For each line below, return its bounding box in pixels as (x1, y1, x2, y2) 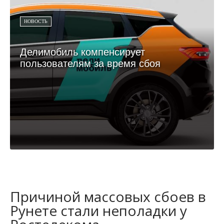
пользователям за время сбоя (20, 57, 160, 69)
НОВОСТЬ (24, 18, 47, 24)
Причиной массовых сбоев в (10, 186, 206, 206)
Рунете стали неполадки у (10, 200, 187, 220)
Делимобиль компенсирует (20, 46, 145, 57)
